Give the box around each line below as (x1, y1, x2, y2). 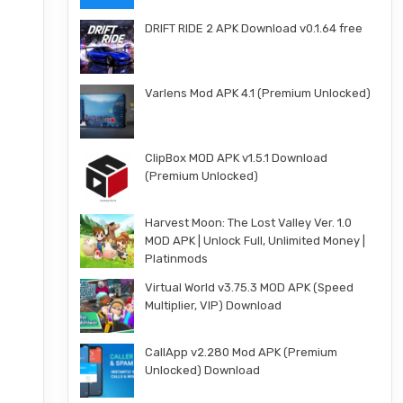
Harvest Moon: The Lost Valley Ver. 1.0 (144, 216, 352, 229)
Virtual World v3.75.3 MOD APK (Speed (144, 281, 354, 294)
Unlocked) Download (144, 363, 260, 377)
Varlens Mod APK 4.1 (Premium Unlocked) (144, 86, 371, 100)
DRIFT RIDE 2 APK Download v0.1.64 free (144, 22, 363, 35)
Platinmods (144, 252, 208, 265)
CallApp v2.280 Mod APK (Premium (144, 345, 337, 359)
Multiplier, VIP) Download (144, 299, 282, 312)
